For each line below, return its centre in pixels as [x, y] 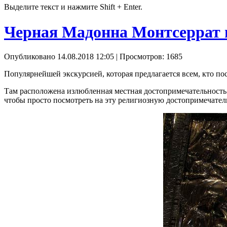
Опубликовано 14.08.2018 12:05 [59, 57]
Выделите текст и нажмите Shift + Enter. [73, 7]
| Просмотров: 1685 [148, 57]
